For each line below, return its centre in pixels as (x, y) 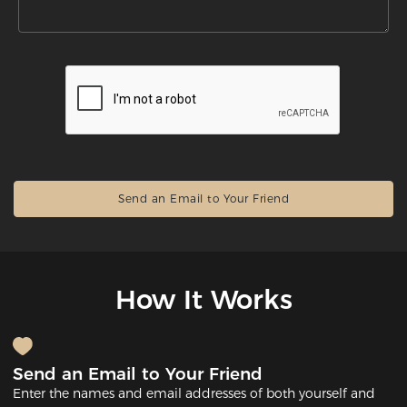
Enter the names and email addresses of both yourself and (194, 394)
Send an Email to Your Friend (138, 374)
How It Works (203, 299)
